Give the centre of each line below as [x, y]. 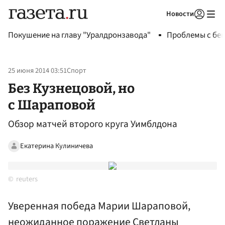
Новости [180, 14]
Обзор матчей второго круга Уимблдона [93, 124]
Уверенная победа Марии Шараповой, [99, 206]
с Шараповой [52, 105]
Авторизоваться [158, 27]
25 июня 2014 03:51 [37, 71]
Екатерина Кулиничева [57, 146]
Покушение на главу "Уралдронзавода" [79, 35]
